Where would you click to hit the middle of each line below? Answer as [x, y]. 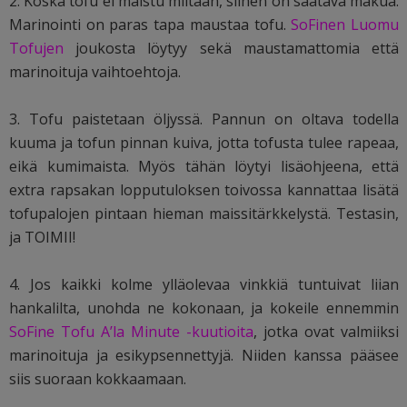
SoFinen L [325, 25]
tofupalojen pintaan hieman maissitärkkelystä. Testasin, [204, 214]
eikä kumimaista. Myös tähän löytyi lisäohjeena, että [204, 167]
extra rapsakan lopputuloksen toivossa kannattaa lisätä [204, 190]
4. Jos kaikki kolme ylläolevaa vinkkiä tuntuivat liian [204, 285]
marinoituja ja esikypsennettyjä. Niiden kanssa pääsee [204, 356]
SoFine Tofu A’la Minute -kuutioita [132, 332]
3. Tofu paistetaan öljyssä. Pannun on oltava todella [204, 119]
